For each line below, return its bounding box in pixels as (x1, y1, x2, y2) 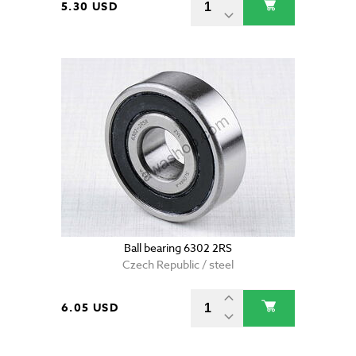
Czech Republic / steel (122, 257, 234, 273)
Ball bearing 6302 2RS (124, 240, 232, 256)
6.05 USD (61, 300, 119, 317)
